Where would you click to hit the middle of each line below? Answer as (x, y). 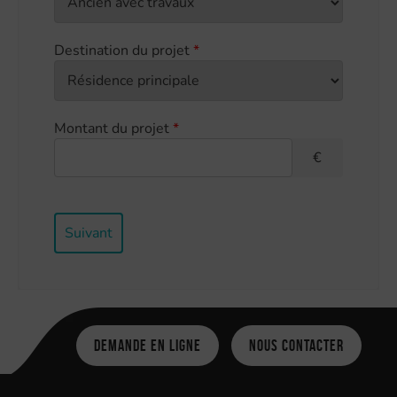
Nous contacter (296, 345)
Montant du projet (113, 128)
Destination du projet (124, 50)
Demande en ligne (148, 345)
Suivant (89, 233)
